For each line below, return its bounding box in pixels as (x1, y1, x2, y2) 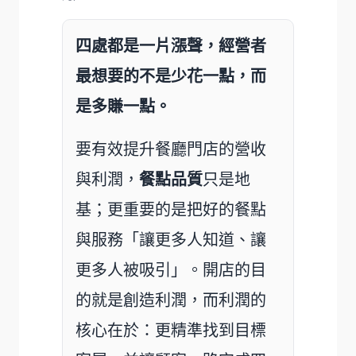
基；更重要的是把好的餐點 (75, 200, 266, 219)
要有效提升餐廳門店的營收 (75, 140, 266, 158)
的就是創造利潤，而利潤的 (75, 291, 266, 309)
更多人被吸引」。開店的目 (75, 261, 266, 279)
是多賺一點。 (75, 97, 171, 115)
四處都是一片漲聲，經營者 (75, 37, 266, 55)
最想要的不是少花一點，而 (75, 67, 266, 85)
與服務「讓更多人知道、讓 (75, 230, 266, 249)
